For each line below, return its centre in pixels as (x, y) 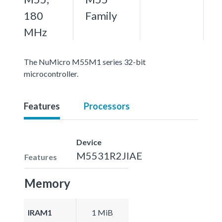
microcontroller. (51, 73)
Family (101, 15)
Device (89, 142)
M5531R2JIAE (109, 155)
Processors (107, 106)
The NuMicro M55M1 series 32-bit (85, 61)
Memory (47, 183)
